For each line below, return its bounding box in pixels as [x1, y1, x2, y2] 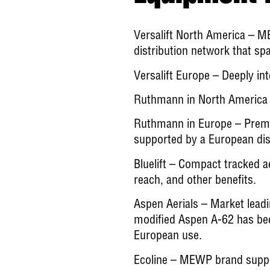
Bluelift [134, 159, 166, 172]
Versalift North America [134, 31, 245, 43]
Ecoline [134, 255, 168, 268]
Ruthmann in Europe [134, 119, 232, 132]
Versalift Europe [134, 71, 210, 83]
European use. [134, 231, 202, 243]
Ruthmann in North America [134, 95, 268, 107]
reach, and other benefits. [134, 175, 256, 187]
